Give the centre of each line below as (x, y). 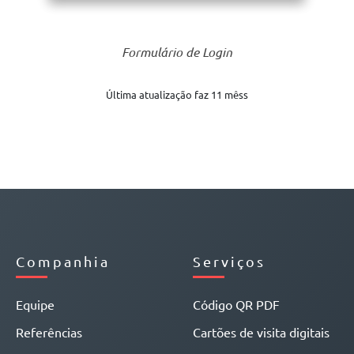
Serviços (229, 261)
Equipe (35, 304)
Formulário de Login (177, 52)
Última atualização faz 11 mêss (177, 94)
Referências (49, 332)
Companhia (63, 261)
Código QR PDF (236, 304)
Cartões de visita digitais (261, 332)
